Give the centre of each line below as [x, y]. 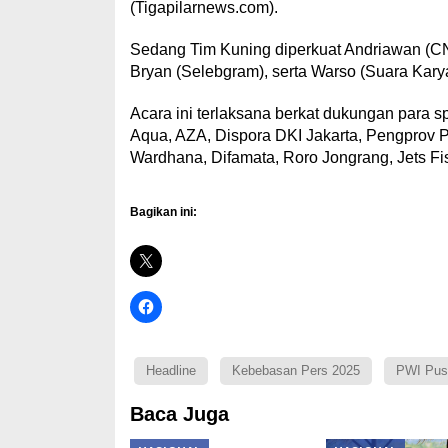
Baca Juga [179, 414]
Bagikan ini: [163, 212]
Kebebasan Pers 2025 [295, 370]
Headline [170, 370]
